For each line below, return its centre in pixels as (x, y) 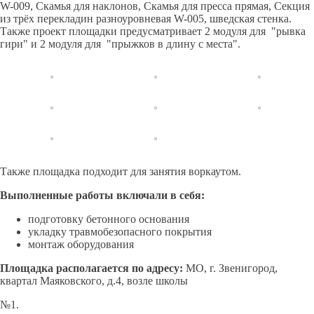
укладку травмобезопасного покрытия (120, 232)
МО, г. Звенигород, (230, 268)
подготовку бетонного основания (109, 219)
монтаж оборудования (81, 244)
